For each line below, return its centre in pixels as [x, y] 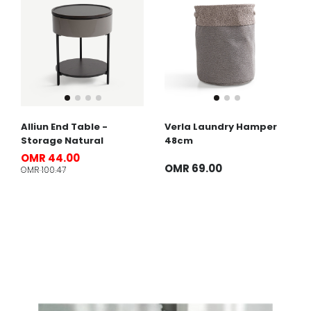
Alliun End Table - [64, 126]
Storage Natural [62, 140]
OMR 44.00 [50, 158]
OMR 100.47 [43, 169]
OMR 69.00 [193, 168]
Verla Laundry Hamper [220, 126]
